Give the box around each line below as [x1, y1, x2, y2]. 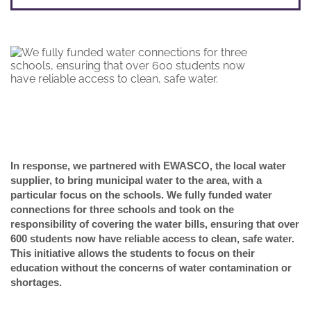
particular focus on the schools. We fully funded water [10, 189, 272, 201]
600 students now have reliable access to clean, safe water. [10, 233, 294, 244]
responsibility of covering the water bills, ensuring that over [10, 218, 299, 230]
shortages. [10, 276, 62, 288]
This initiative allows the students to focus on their [10, 247, 255, 259]
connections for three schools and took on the [10, 203, 234, 215]
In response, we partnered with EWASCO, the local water [10, 160, 286, 171]
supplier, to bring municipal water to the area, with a [10, 174, 262, 186]
